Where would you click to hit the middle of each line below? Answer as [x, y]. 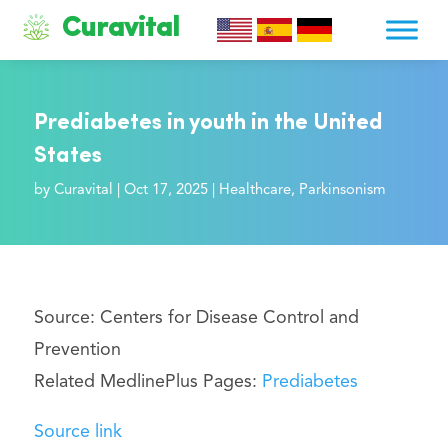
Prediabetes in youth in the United [208, 123]
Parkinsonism [342, 190]
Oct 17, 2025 [165, 190]
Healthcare [254, 190]
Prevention [77, 350]
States [67, 156]
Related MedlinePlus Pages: [147, 382]
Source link [77, 432]
